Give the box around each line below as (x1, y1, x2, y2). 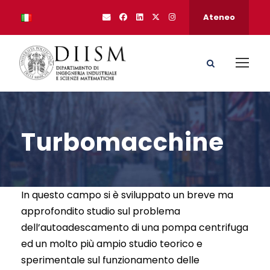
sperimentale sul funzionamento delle (21, 253, 199, 267)
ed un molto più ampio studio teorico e (21, 236, 202, 251)
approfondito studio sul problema (21, 204, 180, 218)
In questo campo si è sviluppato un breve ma (21, 187, 233, 202)
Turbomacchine (21, 125, 224, 159)
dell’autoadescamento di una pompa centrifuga (21, 220, 248, 234)
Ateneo (203, 11, 235, 23)
